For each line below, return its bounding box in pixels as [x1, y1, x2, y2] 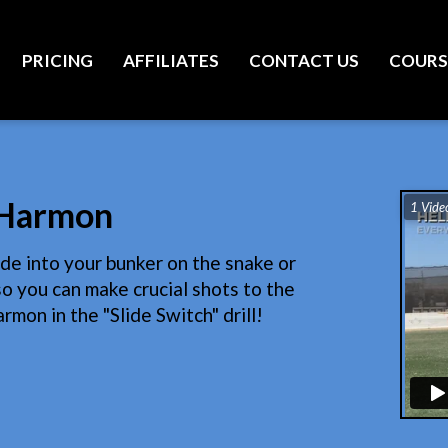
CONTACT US [249, 49, 359, 71]
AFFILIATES [123, 49, 219, 71]
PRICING [22, 49, 93, 71]
